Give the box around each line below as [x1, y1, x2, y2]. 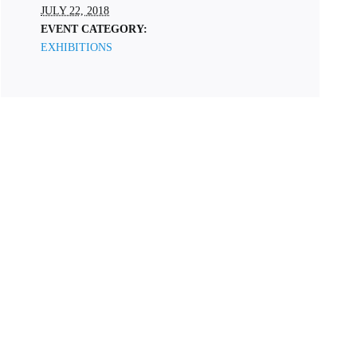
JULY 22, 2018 [41, 5, 109, 17]
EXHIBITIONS [41, 41, 112, 53]
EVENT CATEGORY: [41, 23, 147, 35]
